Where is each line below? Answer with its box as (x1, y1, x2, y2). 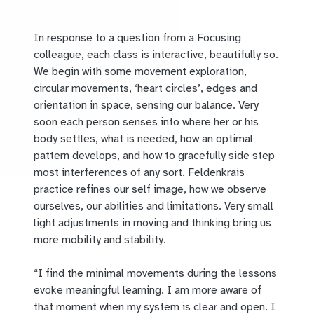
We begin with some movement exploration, (34, 64, 247, 79)
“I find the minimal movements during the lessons (34, 266, 277, 281)
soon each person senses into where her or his (34, 115, 259, 130)
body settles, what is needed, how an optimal (34, 132, 253, 146)
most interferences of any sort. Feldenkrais (34, 165, 245, 180)
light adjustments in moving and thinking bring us (34, 216, 271, 231)
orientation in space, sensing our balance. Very (34, 98, 259, 113)
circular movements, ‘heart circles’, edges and (34, 81, 257, 96)
